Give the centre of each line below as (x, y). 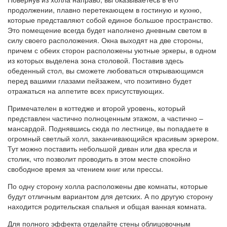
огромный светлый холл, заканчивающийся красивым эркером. (113, 138)
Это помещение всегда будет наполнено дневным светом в (107, 30)
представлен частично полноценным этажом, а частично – (105, 118)
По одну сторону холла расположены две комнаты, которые (108, 186)
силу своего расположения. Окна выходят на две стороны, (105, 40)
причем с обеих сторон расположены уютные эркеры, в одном (112, 50)
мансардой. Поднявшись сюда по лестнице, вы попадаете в (108, 128)
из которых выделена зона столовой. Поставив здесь (96, 60)
